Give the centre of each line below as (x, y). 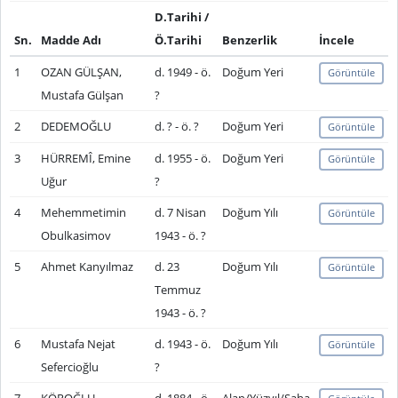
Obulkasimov (76, 235)
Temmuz (177, 290)
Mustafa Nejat (78, 344)
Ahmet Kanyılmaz (87, 267)
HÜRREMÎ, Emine (85, 158)
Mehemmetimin (83, 212)
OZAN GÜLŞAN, (81, 72)
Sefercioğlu (69, 367)
